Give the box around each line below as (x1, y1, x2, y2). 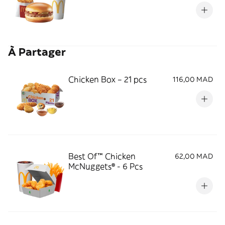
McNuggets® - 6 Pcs (68, 161, 143, 171)
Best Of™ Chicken (68, 151, 136, 161)
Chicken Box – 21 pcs (68, 74, 147, 84)
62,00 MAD (175, 152, 213, 161)
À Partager (8, 45, 66, 59)
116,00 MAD (173, 75, 213, 84)
